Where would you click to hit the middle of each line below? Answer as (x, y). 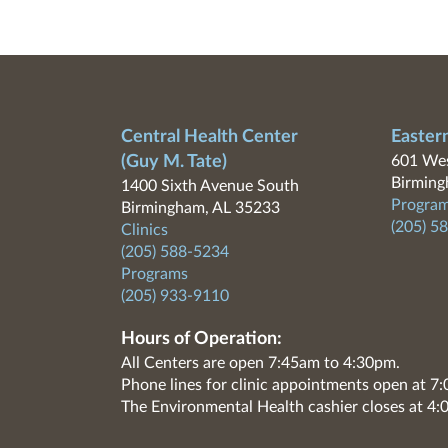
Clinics (144, 230)
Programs (154, 274)
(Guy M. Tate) (173, 162)
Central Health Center (209, 137)
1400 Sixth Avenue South (209, 186)
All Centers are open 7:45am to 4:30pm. (260, 363)
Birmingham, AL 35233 (200, 208)
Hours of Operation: (201, 339)
